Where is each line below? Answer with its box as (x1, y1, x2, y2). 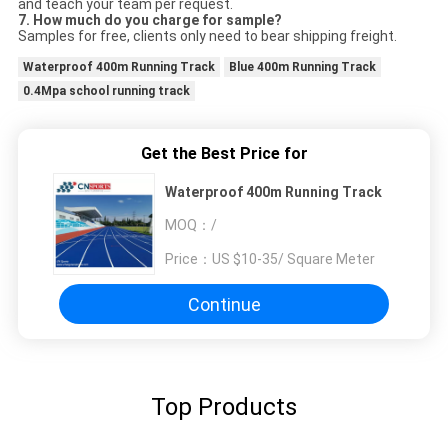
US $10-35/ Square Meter (212, 250, 375, 267)
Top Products (151, 393, 297, 422)
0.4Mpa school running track (22, 84, 190, 99)
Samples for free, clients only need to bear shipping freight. (17, 28, 397, 45)
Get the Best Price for (140, 144, 308, 164)
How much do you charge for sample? (29, 12, 282, 29)
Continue (187, 293, 261, 315)
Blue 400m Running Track (228, 60, 376, 75)
